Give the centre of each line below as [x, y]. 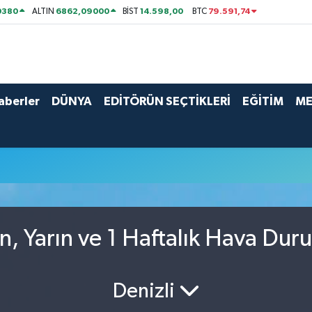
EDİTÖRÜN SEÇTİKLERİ [167, 101]
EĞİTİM [263, 101]
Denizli [146, 291]
